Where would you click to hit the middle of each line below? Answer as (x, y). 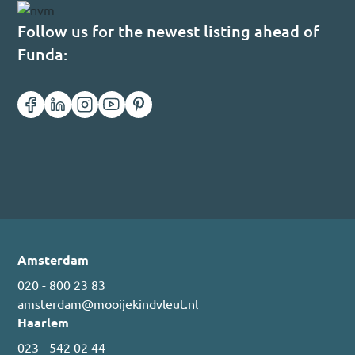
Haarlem (44, 322)
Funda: (43, 54)
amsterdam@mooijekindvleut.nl (108, 304)
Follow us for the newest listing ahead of (169, 31)
